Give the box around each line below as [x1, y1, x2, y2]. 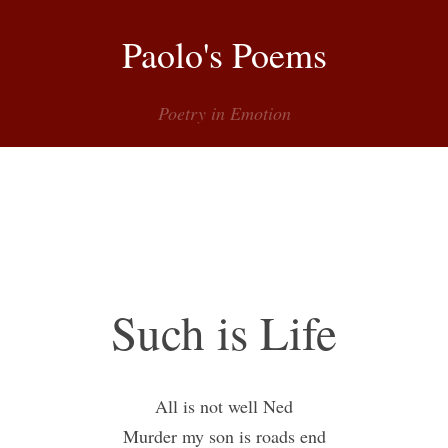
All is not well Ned [155, 394, 293, 419]
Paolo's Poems [121, 29, 327, 78]
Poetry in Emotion [157, 100, 291, 125]
